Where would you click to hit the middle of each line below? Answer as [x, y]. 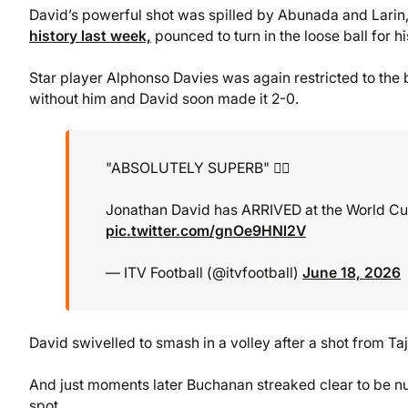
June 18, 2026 [352, 273]
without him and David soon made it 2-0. [164, 98]
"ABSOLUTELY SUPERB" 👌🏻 [198, 168]
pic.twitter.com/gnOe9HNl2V [206, 231]
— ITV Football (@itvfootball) [204, 273]
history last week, [90, 36]
